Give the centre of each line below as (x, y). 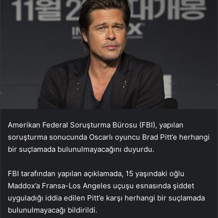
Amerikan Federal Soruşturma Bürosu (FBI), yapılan (96, 125)
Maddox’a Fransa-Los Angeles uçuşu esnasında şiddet (101, 185)
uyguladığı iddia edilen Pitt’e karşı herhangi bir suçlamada (106, 198)
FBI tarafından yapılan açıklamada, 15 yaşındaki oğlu (96, 173)
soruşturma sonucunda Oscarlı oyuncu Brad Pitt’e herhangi (109, 137)
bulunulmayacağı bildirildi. (53, 210)
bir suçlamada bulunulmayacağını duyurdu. (81, 149)
